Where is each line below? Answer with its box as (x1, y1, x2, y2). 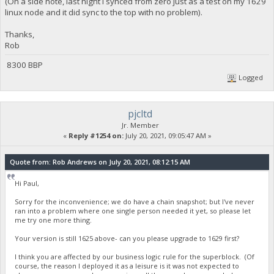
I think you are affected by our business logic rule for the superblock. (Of (15, 252, 255, 262)
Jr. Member (121, 120, 159, 130)
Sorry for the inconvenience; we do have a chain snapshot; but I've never (15, 197, 255, 207)
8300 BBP (4, 59, 43, 70)
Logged (237, 73, 264, 83)
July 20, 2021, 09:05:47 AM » (123, 131, 212, 141)
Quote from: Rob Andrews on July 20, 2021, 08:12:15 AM (9, 157, 190, 167)
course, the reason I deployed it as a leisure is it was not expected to (15, 261, 240, 271)
